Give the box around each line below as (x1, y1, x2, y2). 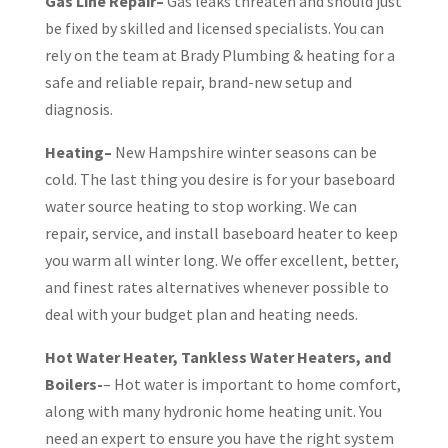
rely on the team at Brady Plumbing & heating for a (44, 45, 395, 65)
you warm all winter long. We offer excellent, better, (44, 250, 399, 270)
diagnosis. (44, 99, 113, 119)
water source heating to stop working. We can (44, 196, 357, 216)
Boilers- (44, 374, 103, 394)
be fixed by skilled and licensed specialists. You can (44, 18, 384, 38)
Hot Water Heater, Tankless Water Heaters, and (44, 347, 391, 367)
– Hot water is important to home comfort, (102, 374, 401, 394)
